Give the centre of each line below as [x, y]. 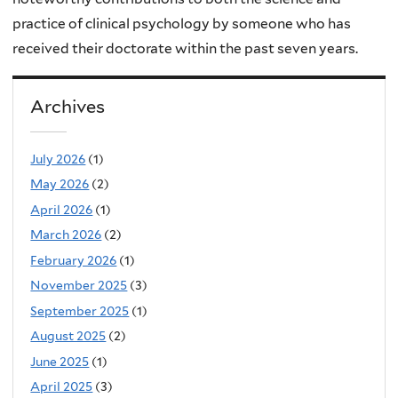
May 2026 [60, 184]
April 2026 [62, 209]
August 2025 [68, 336]
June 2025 [60, 361]
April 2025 [62, 387]
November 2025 [79, 286]
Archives [68, 107]
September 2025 [80, 310]
